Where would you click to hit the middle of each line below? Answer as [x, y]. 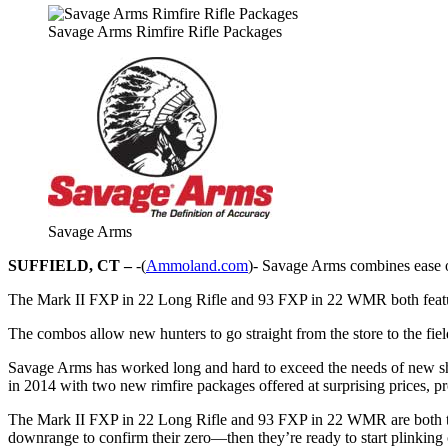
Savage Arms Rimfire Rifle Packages [165, 31]
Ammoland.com [197, 265]
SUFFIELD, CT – [72, 265]
